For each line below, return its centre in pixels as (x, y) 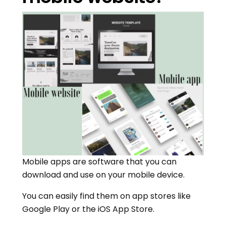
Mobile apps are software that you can (99, 162)
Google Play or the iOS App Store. (88, 209)
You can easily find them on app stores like (106, 196)
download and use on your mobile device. (103, 175)
